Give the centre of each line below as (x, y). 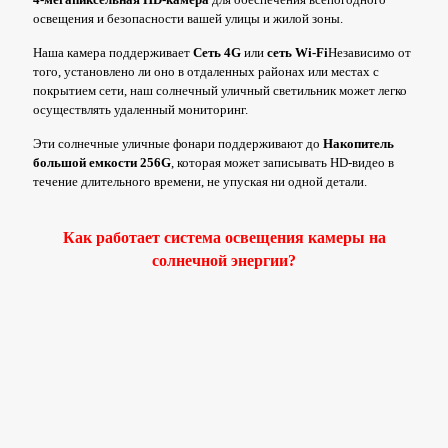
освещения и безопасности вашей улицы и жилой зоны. (188, 19)
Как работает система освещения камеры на (224, 238)
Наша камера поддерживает (113, 53)
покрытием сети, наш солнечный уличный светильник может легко (220, 91)
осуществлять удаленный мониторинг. (140, 110)
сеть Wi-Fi (297, 53)
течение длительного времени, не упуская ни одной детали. (200, 182)
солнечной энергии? (224, 261)
